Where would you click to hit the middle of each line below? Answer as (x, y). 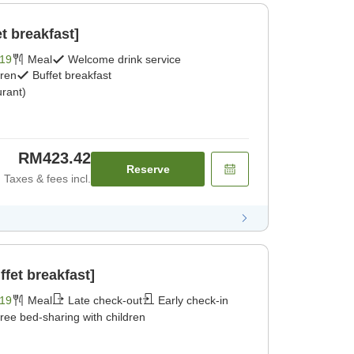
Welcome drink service (124, 60)
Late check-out (105, 301)
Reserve (148, 169)
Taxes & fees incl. (47, 179)
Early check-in (193, 301)
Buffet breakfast (72, 75)
